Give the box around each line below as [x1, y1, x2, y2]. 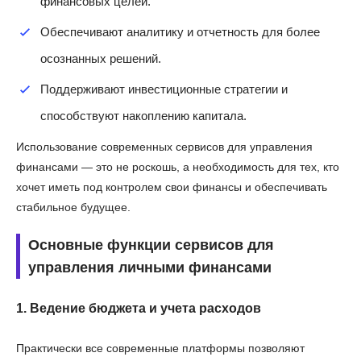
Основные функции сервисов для [28, 236, 274, 253]
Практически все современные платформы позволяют [16, 341, 305, 355]
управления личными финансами [28, 259, 272, 276]
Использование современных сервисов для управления [16, 139, 313, 153]
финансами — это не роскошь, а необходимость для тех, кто [16, 160, 339, 173]
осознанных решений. [40, 51, 161, 65]
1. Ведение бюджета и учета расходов [16, 301, 261, 315]
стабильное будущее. [16, 200, 131, 214]
